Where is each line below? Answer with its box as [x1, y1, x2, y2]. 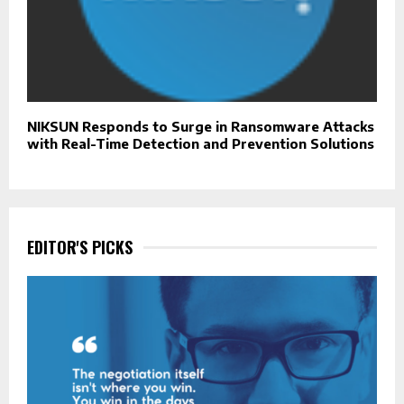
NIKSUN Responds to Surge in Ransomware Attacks [27, 118, 374, 135]
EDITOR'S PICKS [27, 235, 133, 260]
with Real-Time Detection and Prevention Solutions [27, 135, 374, 152]
